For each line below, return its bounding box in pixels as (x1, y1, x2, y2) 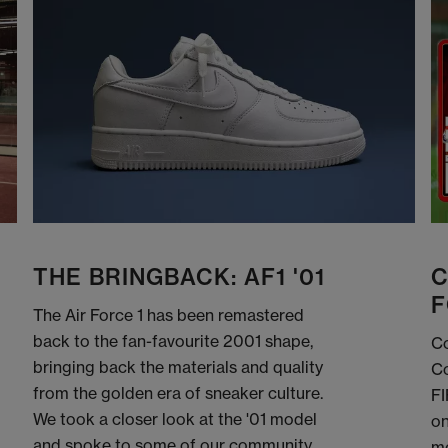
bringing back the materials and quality (33, 356, 324, 377)
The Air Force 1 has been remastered (33, 304, 305, 325)
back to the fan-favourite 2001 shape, (33, 330, 314, 351)
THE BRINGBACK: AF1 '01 (33, 262, 326, 291)
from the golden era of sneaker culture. (33, 382, 324, 403)
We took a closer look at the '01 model (33, 408, 318, 429)
